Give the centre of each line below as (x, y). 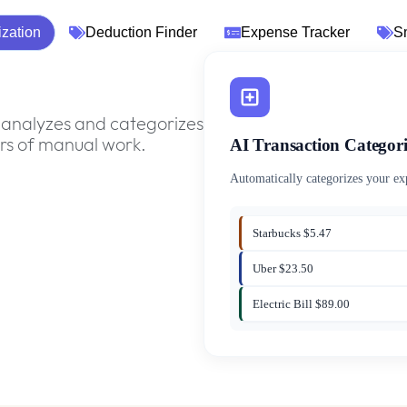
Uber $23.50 (283, 268)
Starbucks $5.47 (292, 233)
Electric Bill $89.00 (301, 303)
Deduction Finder (142, 33)
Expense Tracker (296, 33)
